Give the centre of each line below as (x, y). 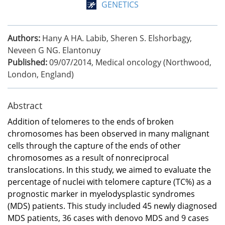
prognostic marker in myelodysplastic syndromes (101, 194)
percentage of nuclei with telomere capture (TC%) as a (109, 182)
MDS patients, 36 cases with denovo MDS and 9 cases (108, 218)
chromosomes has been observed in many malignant (108, 133)
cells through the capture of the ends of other (94, 145)
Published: (27, 62)
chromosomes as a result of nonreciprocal (88, 157)
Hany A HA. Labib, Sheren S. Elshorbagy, (117, 38)
